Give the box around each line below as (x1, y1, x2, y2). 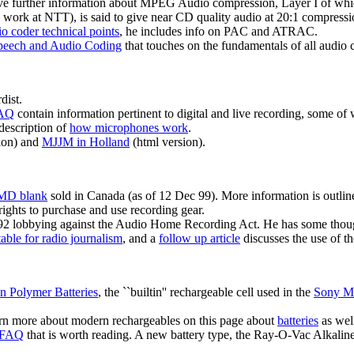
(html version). (130, 135, 205, 149)
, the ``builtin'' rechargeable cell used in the (98, 285, 314, 299)
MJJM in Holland (42, 135, 130, 149)
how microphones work (70, 121, 188, 135)
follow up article (159, 232, 240, 246)
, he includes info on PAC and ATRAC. (119, 24, 318, 39)
